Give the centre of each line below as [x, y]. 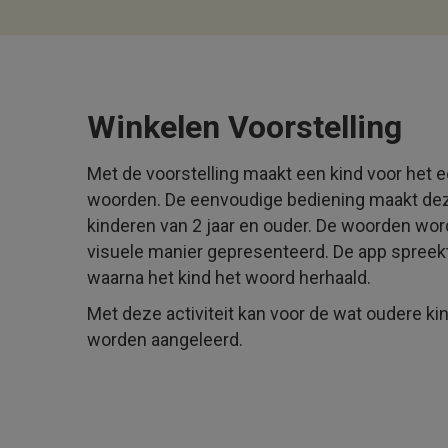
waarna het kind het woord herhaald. [229, 277]
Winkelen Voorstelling [244, 127]
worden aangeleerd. [165, 339]
